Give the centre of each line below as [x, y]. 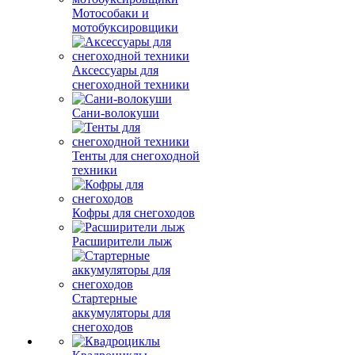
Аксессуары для [115, 70]
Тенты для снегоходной [136, 156]
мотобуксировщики [125, 27]
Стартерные [105, 298]
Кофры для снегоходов [134, 213]
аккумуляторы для [121, 313]
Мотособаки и [111, 13]
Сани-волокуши [116, 113]
